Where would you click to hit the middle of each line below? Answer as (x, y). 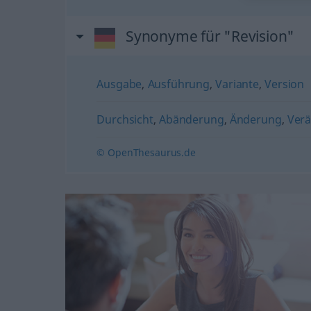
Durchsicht (125, 119)
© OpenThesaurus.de (146, 152)
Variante (237, 84)
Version (285, 84)
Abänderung (192, 119)
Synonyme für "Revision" (210, 36)
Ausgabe (119, 84)
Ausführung (178, 84)
